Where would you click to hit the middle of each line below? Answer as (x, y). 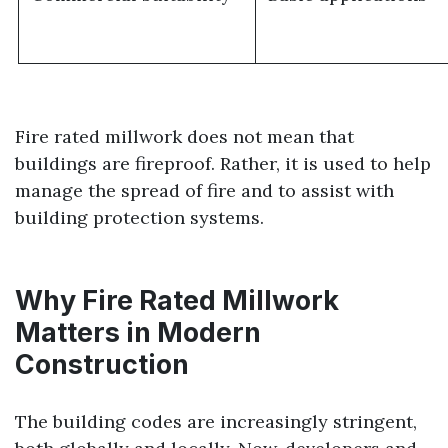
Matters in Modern (138, 332)
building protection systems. (139, 217)
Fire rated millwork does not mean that (184, 136)
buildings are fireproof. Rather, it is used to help (223, 163)
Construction (102, 364)
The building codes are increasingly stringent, (216, 421)
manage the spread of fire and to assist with (204, 190)
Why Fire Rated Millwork (177, 300)
